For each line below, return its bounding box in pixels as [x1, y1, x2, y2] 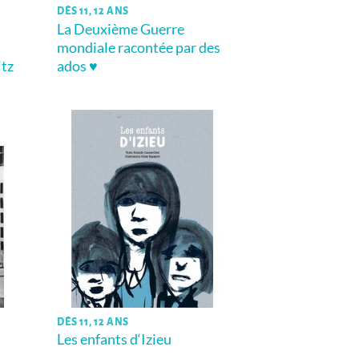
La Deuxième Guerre [57, 19, 185, 38]
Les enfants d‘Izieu [57, 330, 172, 349]
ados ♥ [57, 56, 99, 75]
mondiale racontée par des [57, 38, 221, 56]
